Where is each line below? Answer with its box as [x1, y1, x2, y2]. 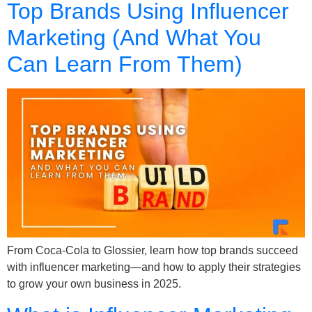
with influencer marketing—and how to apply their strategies [7, 261, 301, 274]
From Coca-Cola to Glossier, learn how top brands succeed [7, 244, 298, 257]
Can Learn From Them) [7, 52, 242, 77]
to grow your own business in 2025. [7, 278, 181, 290]
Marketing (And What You [7, 25, 261, 51]
